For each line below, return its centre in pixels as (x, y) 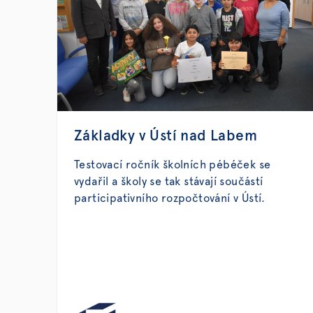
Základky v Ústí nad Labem (166, 136)
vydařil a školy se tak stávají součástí (169, 182)
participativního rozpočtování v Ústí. (170, 198)
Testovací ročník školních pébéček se (173, 165)
